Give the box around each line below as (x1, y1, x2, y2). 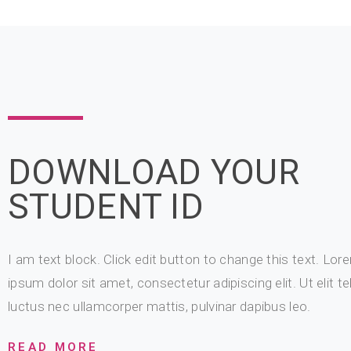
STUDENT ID (8, 186, 204, 227)
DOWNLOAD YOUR (8, 152, 299, 193)
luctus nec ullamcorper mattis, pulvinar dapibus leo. (8, 299, 311, 314)
